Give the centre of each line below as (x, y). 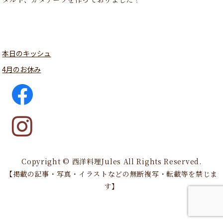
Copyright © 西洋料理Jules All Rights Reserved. (111, 161)
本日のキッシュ (27, 53)
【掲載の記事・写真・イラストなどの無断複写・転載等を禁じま (111, 173)
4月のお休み (22, 69)
